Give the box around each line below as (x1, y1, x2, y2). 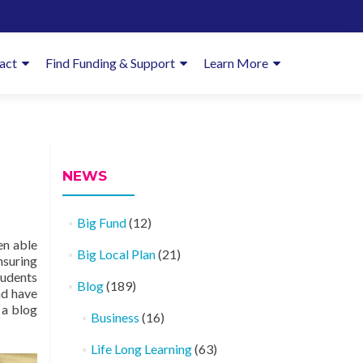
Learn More (203, 55, 268, 70)
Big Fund (76, 215, 126, 230)
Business (90, 310, 139, 325)
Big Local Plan (76, 246, 156, 262)
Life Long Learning (90, 341, 192, 357)
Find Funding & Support (45, 55, 175, 70)
